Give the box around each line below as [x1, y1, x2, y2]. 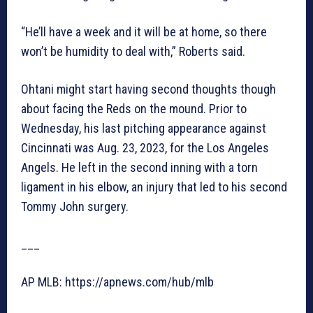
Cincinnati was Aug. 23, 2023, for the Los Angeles [21, 140, 269, 156]
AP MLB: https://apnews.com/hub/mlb [21, 275, 214, 290]
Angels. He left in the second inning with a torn [21, 160, 258, 175]
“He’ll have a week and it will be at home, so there [21, 24, 267, 40]
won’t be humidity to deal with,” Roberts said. [21, 44, 245, 59]
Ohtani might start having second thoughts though [21, 82, 276, 97]
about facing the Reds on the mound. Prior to [21, 101, 247, 117]
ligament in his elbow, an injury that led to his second [21, 180, 287, 195]
